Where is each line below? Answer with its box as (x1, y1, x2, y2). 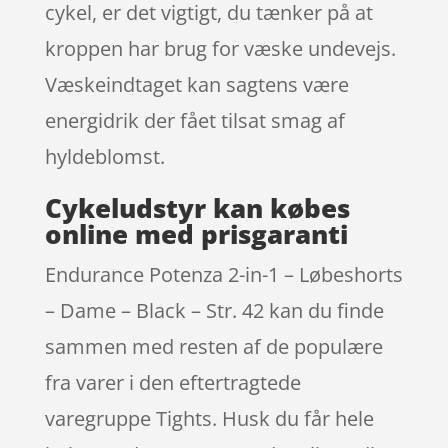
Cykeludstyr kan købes (44, 189, 350, 226)
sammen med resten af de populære (44, 332, 383, 360)
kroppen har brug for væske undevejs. (44, 34, 396, 62)
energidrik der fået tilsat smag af (44, 106, 345, 134)
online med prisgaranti (44, 215, 348, 252)
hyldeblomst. (44, 142, 165, 170)
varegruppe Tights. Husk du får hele (44, 404, 374, 432)
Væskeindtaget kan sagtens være (44, 70, 349, 98)
